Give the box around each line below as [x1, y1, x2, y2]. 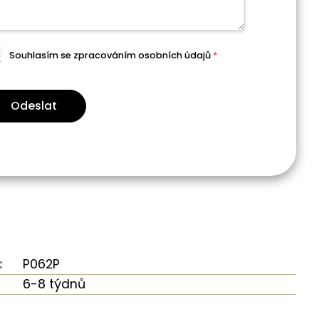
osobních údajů [137, 49, 211, 62]
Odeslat [11, 97, 57, 114]
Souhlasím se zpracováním [9, 49, 138, 62]
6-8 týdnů [23, 275, 86, 293]
